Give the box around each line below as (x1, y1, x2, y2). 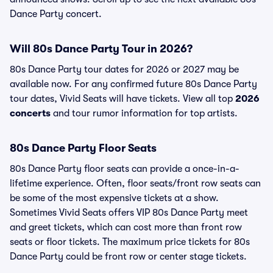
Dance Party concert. (10, 9, 102, 19)
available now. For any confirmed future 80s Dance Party (10, 79, 257, 90)
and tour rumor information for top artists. (51, 108, 238, 119)
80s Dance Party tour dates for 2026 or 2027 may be (10, 64, 239, 75)
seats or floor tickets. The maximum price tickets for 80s (10, 236, 250, 247)
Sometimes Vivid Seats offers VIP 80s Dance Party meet (10, 207, 248, 218)
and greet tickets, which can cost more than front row (10, 222, 242, 233)
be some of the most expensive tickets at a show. (10, 193, 219, 204)
